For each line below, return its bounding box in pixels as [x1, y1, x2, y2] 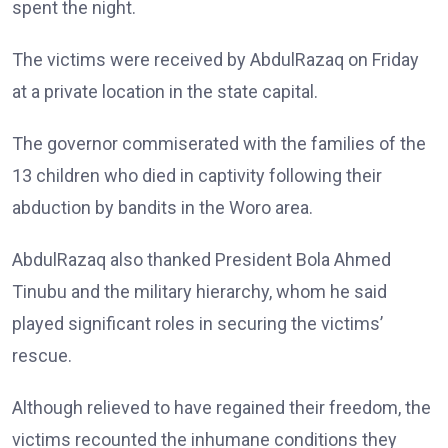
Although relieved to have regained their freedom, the [12, 397, 431, 418]
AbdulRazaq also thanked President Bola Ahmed [12, 249, 391, 270]
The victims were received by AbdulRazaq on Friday [12, 49, 419, 70]
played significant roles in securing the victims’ [12, 313, 383, 334]
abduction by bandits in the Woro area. [12, 197, 313, 218]
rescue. [12, 345, 72, 366]
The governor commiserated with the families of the [12, 133, 426, 154]
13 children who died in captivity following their [12, 165, 382, 186]
